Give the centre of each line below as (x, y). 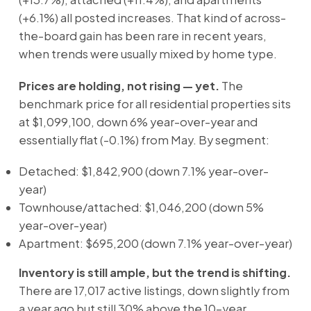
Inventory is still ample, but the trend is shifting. (154, 273)
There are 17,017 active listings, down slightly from (154, 291)
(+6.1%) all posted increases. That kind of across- (152, 17)
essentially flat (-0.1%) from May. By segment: (144, 140)
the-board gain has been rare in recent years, (142, 35)
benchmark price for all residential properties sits (154, 103)
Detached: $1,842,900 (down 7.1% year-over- (143, 171)
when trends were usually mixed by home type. (148, 53)
